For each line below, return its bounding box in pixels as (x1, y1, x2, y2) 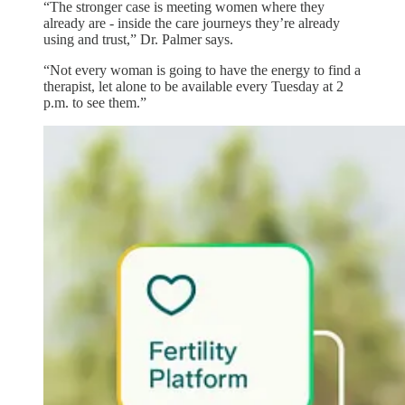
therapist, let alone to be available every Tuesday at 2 (43, 78, 344, 94)
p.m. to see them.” (43, 94, 146, 110)
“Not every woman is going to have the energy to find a (43, 61, 361, 78)
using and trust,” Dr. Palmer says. (43, 31, 233, 47)
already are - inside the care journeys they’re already (43, 14, 340, 31)
